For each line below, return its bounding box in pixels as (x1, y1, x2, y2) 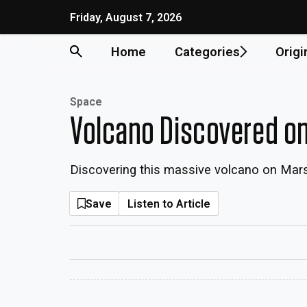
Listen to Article (127, 197, 210, 210)
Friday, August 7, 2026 (70, 10, 182, 24)
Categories (174, 44, 240, 59)
